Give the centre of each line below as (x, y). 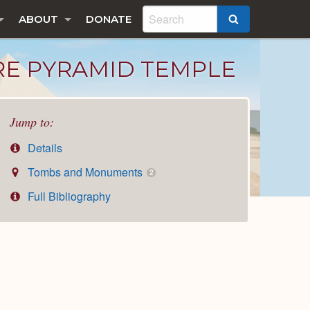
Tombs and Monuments (85, 172)
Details (44, 148)
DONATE (109, 19)
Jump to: (32, 122)
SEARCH (261, 20)
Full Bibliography (68, 196)
